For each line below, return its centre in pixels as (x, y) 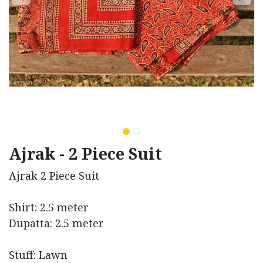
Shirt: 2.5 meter (49, 207)
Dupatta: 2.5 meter (56, 223)
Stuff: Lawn (38, 255)
